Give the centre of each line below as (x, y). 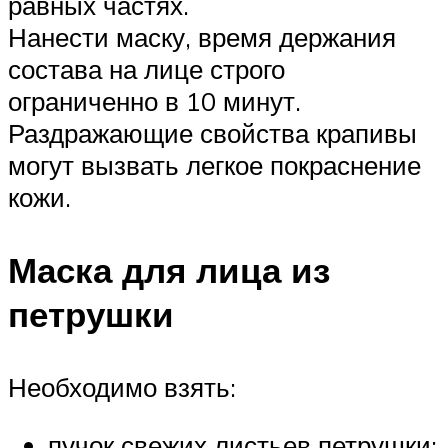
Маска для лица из (169, 270)
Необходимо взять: (122, 387)
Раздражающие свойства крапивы (212, 133)
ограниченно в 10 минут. (154, 101)
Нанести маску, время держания (202, 37)
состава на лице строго (146, 69)
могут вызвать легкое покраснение (214, 165)
